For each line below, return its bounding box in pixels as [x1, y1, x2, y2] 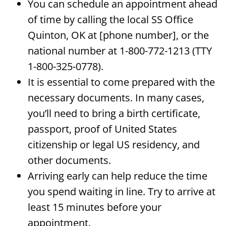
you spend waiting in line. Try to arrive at [28, 185, 215, 199]
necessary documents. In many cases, [28, 91, 204, 105]
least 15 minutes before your [28, 200, 161, 214]
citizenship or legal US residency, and [28, 138, 200, 152]
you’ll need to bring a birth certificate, [28, 106, 200, 121]
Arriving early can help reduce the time [28, 169, 207, 183]
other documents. [28, 153, 111, 167]
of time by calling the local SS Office [28, 13, 193, 27]
